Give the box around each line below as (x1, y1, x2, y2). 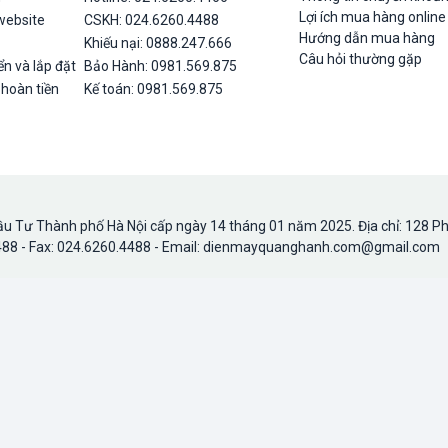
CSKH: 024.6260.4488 (84, 12, 219, 28)
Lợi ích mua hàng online (299, 9, 446, 25)
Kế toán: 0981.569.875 (84, 81, 223, 97)
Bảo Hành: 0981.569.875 (84, 58, 237, 74)
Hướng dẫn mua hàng (299, 30, 435, 46)
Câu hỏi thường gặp (299, 51, 425, 67)
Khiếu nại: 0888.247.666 (84, 35, 232, 51)
